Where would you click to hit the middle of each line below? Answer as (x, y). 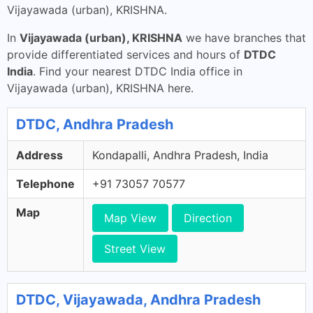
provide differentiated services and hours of (125, 54)
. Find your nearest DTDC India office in (138, 71)
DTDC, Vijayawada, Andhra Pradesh (138, 300)
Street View (135, 249)
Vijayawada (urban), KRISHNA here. (100, 88)
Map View (130, 218)
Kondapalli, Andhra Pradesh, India (180, 155)
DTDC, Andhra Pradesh (95, 124)
